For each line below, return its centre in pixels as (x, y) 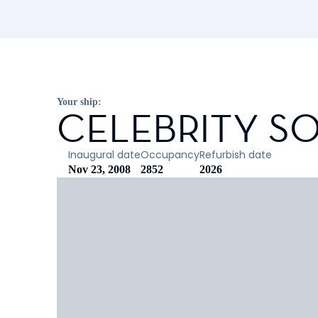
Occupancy (170, 155)
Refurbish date (236, 155)
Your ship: (79, 102)
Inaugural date (104, 155)
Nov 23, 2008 (99, 169)
